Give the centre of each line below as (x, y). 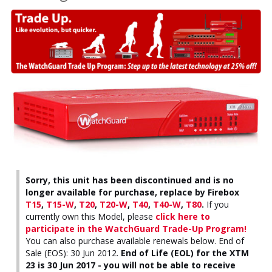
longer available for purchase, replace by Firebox (132, 192)
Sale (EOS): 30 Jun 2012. (73, 253)
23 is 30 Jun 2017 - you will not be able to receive (131, 265)
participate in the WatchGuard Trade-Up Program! (136, 228)
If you (216, 204)
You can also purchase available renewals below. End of (135, 240)
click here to (183, 216)
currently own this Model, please (90, 216)
